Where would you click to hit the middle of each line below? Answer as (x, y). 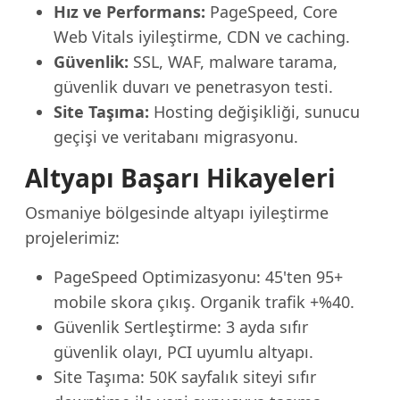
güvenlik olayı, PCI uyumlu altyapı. (183, 352)
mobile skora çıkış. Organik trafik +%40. (204, 302)
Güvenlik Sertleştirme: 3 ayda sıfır (181, 327)
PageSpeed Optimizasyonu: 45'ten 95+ (198, 277)
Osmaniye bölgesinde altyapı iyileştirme (177, 212)
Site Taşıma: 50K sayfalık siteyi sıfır (185, 377)
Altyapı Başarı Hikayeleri (180, 178)
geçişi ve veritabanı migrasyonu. (176, 137)
